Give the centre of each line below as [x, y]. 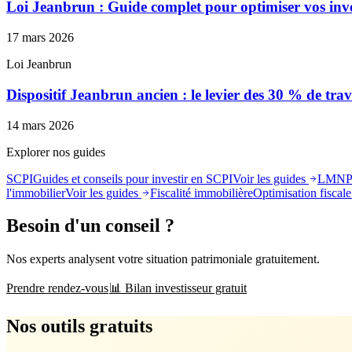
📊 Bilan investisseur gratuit [178, 288]
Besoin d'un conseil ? [90, 226]
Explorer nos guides [56, 152]
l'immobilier [36, 192]
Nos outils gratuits [79, 326]
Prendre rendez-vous [57, 288]
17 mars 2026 [40, 38]
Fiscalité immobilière [202, 192]
